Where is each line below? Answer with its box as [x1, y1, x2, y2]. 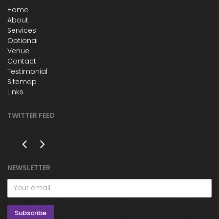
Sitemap [7, 76, 37, 87]
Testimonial [7, 66, 47, 76]
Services [7, 25, 36, 35]
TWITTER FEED [7, 110, 55, 120]
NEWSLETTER [7, 162, 50, 173]
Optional [7, 35, 38, 45]
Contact [7, 56, 36, 66]
